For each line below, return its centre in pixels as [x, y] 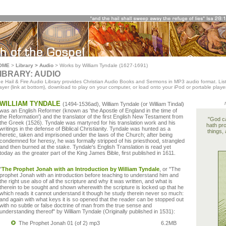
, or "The [170, 169]
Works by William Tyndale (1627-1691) [104, 65]
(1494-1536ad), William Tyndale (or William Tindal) [123, 104]
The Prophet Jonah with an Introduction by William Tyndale [80, 169]
